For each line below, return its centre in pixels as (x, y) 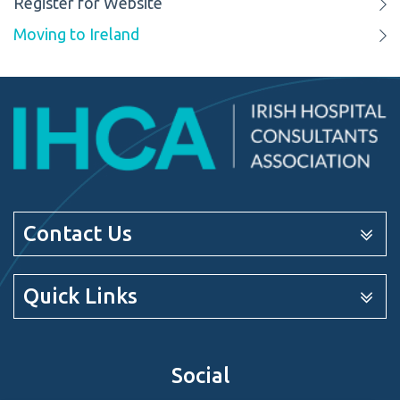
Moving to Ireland (76, 34)
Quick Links (80, 296)
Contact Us (78, 234)
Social (200, 376)
